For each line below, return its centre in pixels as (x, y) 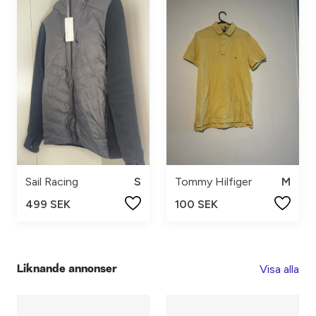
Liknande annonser (67, 269)
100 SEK (196, 205)
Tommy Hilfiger (213, 182)
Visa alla (279, 269)
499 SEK (48, 205)
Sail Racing (52, 182)
